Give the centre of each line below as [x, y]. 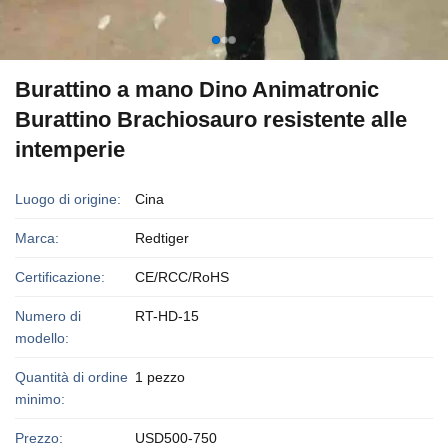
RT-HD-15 [167, 316]
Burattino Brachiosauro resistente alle [211, 119]
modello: [42, 338]
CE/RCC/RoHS [182, 277]
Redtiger [162, 238]
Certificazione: [60, 277]
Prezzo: [39, 438]
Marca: [37, 238]
